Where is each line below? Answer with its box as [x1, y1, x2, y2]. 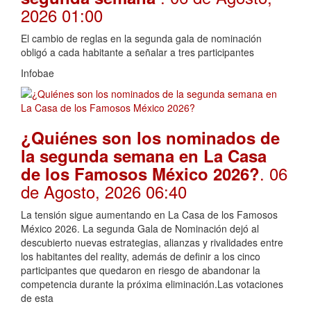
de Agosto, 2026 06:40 [21, 178, 187, 203]
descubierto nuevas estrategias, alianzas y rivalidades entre [21, 235, 283, 249]
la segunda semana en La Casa [21, 143, 267, 167]
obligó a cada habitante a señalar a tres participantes [21, 44, 254, 59]
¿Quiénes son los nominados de [21, 125, 280, 149]
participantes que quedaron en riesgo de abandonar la [21, 262, 260, 277]
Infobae [21, 65, 54, 80]
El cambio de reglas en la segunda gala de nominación [21, 31, 262, 45]
